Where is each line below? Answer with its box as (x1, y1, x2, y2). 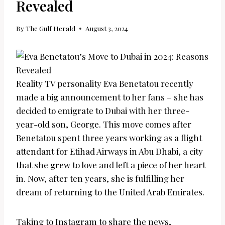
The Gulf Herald (26, 24, 76, 33)
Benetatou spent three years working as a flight (16, 132, 202, 144)
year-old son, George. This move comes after (16, 119, 191, 130)
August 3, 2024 (85, 24, 129, 33)
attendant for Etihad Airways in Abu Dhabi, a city (16, 146, 203, 157)
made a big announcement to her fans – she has (16, 91, 203, 103)
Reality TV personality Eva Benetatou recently (16, 78, 193, 89)
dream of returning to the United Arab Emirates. (16, 186, 204, 198)
